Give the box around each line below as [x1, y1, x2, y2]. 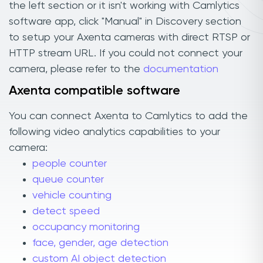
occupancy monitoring [32, 222, 140, 233]
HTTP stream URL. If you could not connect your [9, 48, 242, 59]
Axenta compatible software [9, 84, 180, 97]
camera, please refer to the [9, 63, 143, 75]
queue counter [32, 174, 104, 186]
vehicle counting [32, 190, 112, 201]
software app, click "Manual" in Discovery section [9, 16, 241, 27]
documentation [143, 63, 218, 75]
